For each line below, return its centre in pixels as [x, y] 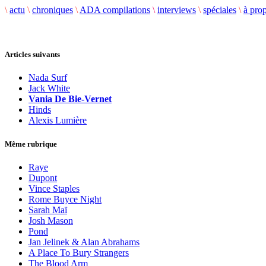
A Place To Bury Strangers [79, 252]
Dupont [43, 178]
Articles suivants [32, 55]
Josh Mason [51, 220]
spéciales [220, 10]
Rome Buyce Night [65, 199]
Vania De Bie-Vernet [70, 99]
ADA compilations [115, 10]
